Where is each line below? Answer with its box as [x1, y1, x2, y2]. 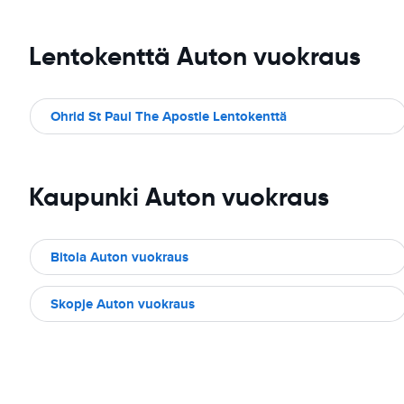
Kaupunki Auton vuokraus [29, 181, 329, 213]
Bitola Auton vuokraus [50, 247, 188, 267]
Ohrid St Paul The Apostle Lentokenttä [50, 106, 287, 126]
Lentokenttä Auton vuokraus [29, 41, 361, 72]
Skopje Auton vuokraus [50, 294, 195, 314]
